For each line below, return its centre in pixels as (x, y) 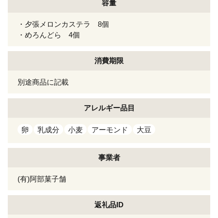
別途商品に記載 (43, 82)
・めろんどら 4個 (49, 35)
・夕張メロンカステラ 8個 (63, 24)
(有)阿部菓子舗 (42, 179)
